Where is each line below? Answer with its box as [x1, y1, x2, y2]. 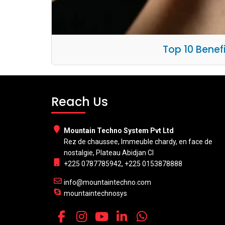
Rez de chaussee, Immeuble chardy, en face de [64, 138, 212, 146]
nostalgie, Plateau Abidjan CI [64, 149, 154, 157]
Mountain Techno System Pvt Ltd [64, 127, 174, 135]
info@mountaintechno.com [64, 178, 151, 186]
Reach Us [51, 93, 108, 110]
